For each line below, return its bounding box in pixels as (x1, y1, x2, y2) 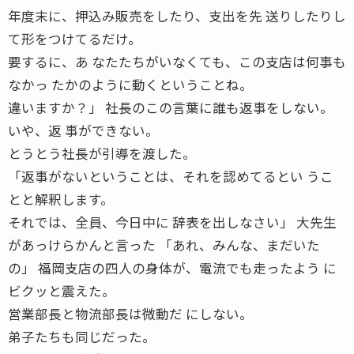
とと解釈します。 (8, 189, 114, 209)
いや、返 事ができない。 (8, 120, 159, 140)
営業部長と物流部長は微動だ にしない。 (8, 303, 253, 323)
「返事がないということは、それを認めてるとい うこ (8, 166, 333, 186)
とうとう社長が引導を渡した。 (8, 143, 196, 163)
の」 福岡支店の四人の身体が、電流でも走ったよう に (8, 258, 337, 277)
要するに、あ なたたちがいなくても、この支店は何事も (8, 51, 346, 71)
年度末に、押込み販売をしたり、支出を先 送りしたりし (8, 6, 346, 25)
